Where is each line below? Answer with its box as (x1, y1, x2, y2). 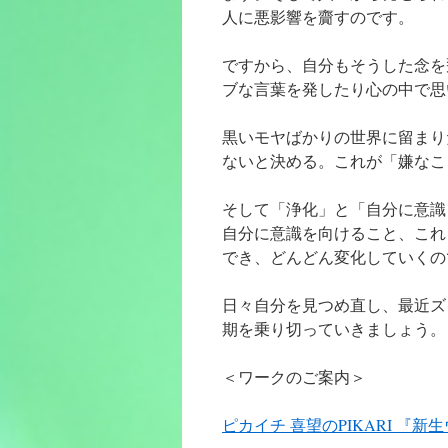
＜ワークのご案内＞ (222, 366, 366, 387)
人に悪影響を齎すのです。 (222, 6, 414, 27)
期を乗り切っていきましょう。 (222, 318, 446, 339)
